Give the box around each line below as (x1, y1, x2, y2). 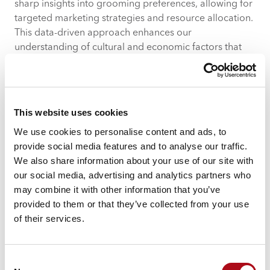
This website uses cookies (14, 107, 128, 118)
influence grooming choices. (14, 57, 141, 67)
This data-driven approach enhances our (14, 28, 192, 38)
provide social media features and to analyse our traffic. (14, 140, 248, 151)
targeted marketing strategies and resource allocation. (14, 13, 253, 24)
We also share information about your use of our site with (14, 155, 254, 166)
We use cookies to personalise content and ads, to (14, 126, 227, 137)
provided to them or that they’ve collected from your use (14, 198, 249, 209)
